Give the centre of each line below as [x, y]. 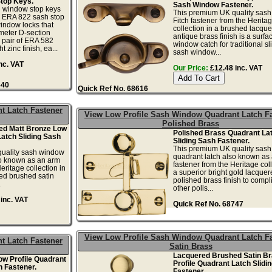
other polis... [193, 188]
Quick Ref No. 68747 [208, 203]
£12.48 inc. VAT [235, 67]
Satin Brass [191, 246]
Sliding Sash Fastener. [211, 140]
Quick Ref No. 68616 [113, 88]
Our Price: [190, 67]
